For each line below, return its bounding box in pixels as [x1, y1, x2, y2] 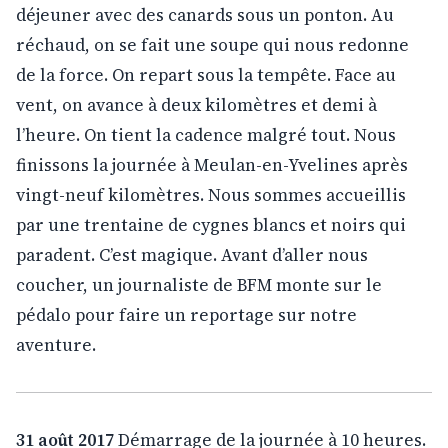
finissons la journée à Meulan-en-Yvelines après [16, 152, 408, 177]
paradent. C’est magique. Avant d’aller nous [16, 242, 368, 267]
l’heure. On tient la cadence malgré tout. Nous [16, 122, 396, 147]
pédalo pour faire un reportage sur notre [16, 302, 357, 327]
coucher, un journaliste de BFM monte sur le [16, 272, 382, 297]
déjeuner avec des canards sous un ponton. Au [16, 2, 394, 27]
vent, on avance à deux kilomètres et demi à [16, 92, 377, 117]
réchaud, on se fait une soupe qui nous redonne [16, 32, 409, 57]
